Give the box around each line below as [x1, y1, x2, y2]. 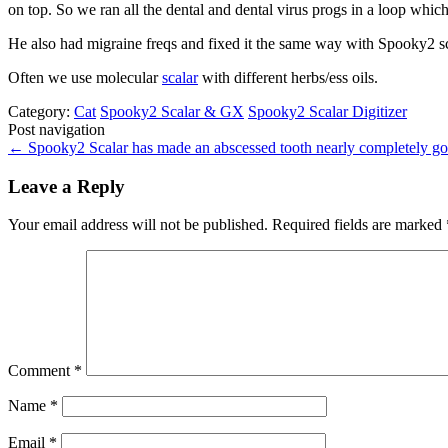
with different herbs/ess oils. [198, 68, 378, 86]
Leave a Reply [8, 175, 125, 197]
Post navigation [8, 120, 105, 138]
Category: [8, 102, 74, 120]
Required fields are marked [272, 216, 446, 234]
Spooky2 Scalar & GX [100, 102, 244, 120]
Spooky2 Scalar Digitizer [248, 102, 407, 120]
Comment [8, 362, 74, 380]
